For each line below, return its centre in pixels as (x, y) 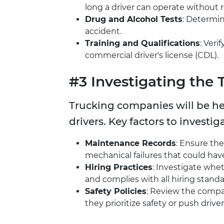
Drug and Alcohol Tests (134, 19)
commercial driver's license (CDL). (152, 55)
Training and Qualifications (142, 43)
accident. (103, 31)
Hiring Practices (119, 167)
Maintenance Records (130, 143)
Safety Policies (116, 191)
